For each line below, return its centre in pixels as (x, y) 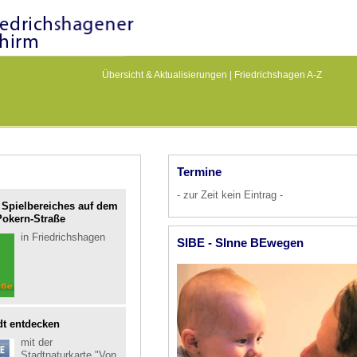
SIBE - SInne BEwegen (240, 243)
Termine (199, 172)
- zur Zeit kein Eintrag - (230, 195)
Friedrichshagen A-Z (278, 75)
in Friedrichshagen (63, 237)
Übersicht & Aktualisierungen (165, 75)
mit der (37, 342)
